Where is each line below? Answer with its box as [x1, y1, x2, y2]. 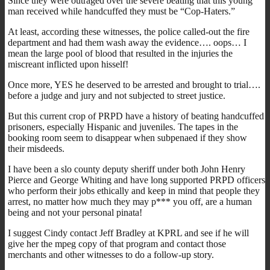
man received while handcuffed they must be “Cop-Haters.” [8, 5, 235, 16]
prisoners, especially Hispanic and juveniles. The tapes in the [8, 121, 238, 132]
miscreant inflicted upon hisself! [8, 58, 128, 69]
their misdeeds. [8, 143, 64, 154]
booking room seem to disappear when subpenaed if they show [8, 132, 247, 143]
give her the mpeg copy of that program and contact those [8, 238, 226, 249]
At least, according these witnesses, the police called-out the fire [8, 26, 250, 37]
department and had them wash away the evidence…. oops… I [8, 37, 246, 48]
